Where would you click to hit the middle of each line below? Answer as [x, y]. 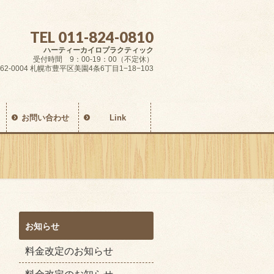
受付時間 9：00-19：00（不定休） [93, 59]
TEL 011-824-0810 [92, 37]
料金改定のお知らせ [69, 251]
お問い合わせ [46, 117]
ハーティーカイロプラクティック [98, 50]
